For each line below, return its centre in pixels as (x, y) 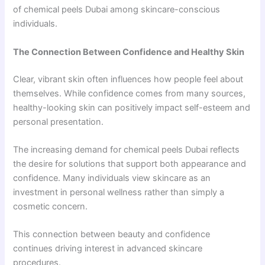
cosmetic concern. (51, 206)
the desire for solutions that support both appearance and (130, 164)
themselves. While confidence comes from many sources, (130, 93)
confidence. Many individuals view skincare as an (112, 178)
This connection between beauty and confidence (112, 235)
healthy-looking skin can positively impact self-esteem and (132, 107)
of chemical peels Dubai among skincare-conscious (117, 10)
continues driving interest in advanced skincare (108, 249)
